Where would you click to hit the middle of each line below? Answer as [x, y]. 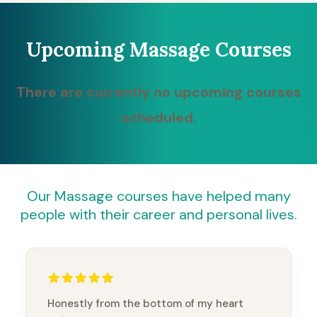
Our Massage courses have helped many [158, 196]
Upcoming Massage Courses [158, 50]
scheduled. [158, 118]
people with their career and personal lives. [158, 215]
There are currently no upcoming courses [158, 92]
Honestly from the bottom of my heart [145, 304]
